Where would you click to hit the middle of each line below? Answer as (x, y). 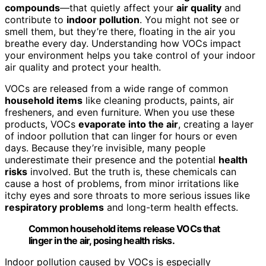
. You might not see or (189, 19)
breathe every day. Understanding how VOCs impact (123, 43)
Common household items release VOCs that (124, 228)
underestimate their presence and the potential (112, 159)
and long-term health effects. (171, 207)
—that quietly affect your (118, 7)
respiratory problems (54, 207)
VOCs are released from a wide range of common (116, 88)
